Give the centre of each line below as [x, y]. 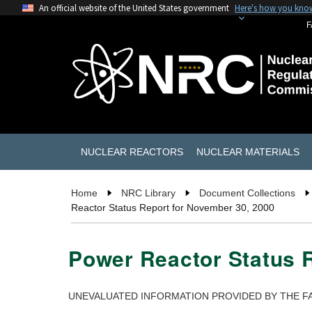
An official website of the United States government [134, 8]
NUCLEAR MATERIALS [248, 151]
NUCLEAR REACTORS [132, 151]
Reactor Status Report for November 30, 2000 [173, 208]
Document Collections [247, 193]
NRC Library [148, 193]
